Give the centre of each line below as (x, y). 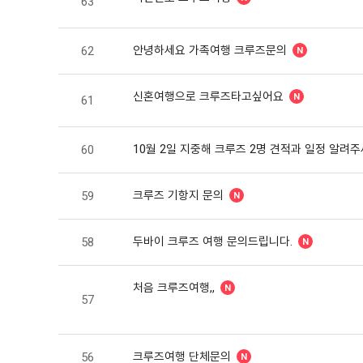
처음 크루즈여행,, (174, 287)
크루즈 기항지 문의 (178, 195)
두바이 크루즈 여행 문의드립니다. (213, 241)
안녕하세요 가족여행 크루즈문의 (210, 50)
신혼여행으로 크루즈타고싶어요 (208, 96)
